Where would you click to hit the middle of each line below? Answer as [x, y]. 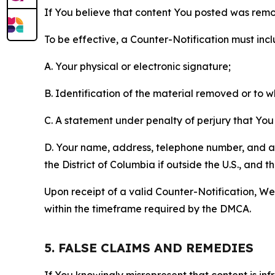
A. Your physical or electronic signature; [137, 66]
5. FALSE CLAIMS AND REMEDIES [149, 247]
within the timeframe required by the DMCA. [148, 208]
